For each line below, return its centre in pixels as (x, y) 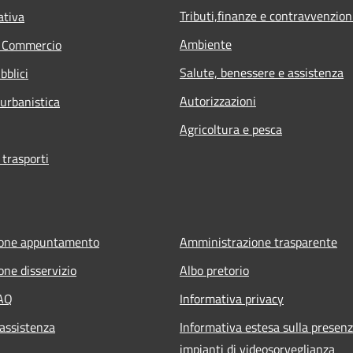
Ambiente (206, 44)
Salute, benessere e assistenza (262, 72)
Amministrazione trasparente (258, 242)
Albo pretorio (214, 270)
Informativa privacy (232, 298)
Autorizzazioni (218, 100)
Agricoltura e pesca (231, 129)
